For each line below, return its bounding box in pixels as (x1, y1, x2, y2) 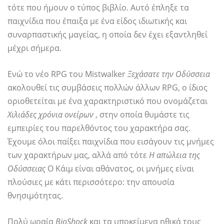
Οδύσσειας (7, 163, 45, 174)
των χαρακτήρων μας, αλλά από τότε (7, 149, 149, 161)
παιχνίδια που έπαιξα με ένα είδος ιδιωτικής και (7, 15, 187, 27)
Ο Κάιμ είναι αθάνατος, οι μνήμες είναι (45, 163, 194, 174)
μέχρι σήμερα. (7, 42, 61, 54)
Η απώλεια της (149, 149, 200, 161)
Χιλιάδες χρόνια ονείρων (7, 109, 93, 120)
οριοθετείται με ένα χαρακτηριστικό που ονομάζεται (7, 95, 207, 107)
